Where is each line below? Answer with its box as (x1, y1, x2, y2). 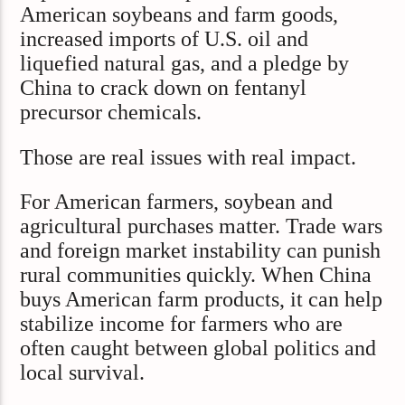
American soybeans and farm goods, (20, 3, 339, 27)
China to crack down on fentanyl (20, 76, 307, 100)
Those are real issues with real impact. (20, 145, 357, 169)
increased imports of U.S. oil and (20, 27, 309, 52)
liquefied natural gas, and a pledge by (20, 52, 350, 76)
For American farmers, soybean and (20, 190, 334, 214)
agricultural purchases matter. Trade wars (20, 214, 383, 239)
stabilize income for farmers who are (20, 312, 344, 336)
